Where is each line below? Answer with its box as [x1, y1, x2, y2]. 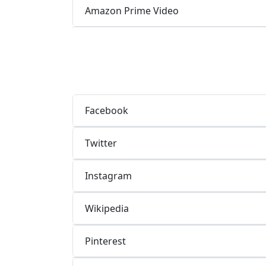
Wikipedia [85, 201, 129, 215]
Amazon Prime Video [85, 4, 179, 17]
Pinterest [85, 234, 126, 248]
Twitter [85, 136, 117, 150]
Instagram [85, 169, 132, 182]
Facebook [85, 103, 128, 117]
